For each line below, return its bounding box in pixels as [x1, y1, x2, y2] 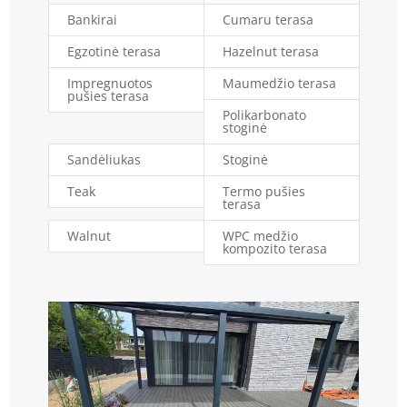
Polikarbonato [222, 106, 306, 124]
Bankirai [66, 11, 117, 29]
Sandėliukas [66, 151, 141, 169]
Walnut [66, 227, 111, 245]
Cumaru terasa [222, 11, 313, 29]
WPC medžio [222, 227, 298, 245]
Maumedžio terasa [222, 74, 336, 93]
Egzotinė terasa [66, 43, 161, 61]
